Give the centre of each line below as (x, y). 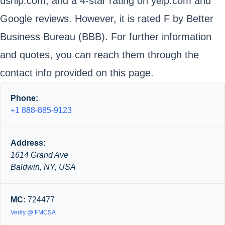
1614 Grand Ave (39, 155)
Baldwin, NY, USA (43, 167)
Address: (28, 143)
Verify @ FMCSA (33, 212)
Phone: (24, 98)
